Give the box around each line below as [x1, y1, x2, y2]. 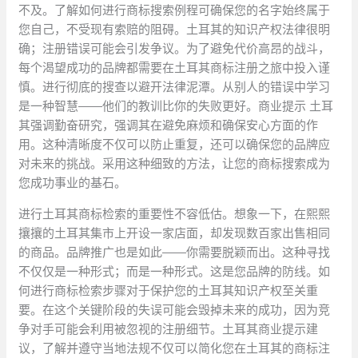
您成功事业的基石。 [18, 176, 127, 190]
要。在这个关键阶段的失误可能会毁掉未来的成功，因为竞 [18, 303, 331, 317]
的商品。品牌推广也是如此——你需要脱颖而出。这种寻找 [18, 245, 331, 260]
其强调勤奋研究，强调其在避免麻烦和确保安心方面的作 [18, 118, 319, 133]
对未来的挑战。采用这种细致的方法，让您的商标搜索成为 [18, 157, 331, 171]
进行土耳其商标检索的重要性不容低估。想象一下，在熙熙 [18, 207, 331, 221]
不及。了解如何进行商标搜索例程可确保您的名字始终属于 [18, 3, 331, 18]
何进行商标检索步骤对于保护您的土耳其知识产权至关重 [18, 284, 319, 298]
